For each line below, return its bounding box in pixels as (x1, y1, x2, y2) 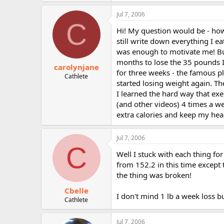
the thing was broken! (116, 169, 191, 180)
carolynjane (53, 62, 99, 72)
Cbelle (64, 185, 88, 195)
